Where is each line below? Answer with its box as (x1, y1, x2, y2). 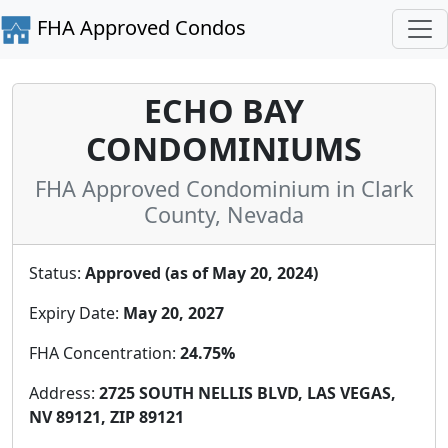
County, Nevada (144, 199, 304, 229)
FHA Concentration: (29, 341, 180, 364)
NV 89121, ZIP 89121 (29, 405, 184, 428)
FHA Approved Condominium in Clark (34, 173, 414, 203)
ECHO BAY (144, 88, 304, 132)
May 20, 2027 (123, 301, 224, 324)
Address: (29, 381, 99, 404)
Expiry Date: (29, 301, 123, 324)
